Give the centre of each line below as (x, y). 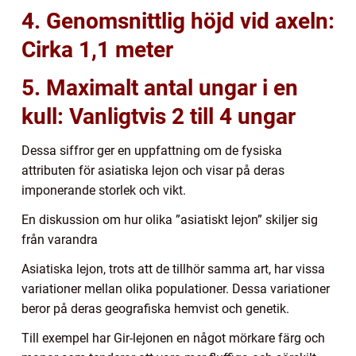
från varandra (60, 240)
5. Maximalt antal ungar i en (160, 88)
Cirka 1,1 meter (97, 50)
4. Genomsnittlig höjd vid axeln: (178, 21)
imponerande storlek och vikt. (104, 191)
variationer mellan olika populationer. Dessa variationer (176, 289)
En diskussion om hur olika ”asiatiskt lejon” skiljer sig (170, 220)
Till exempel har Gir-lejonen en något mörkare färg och (173, 339)
